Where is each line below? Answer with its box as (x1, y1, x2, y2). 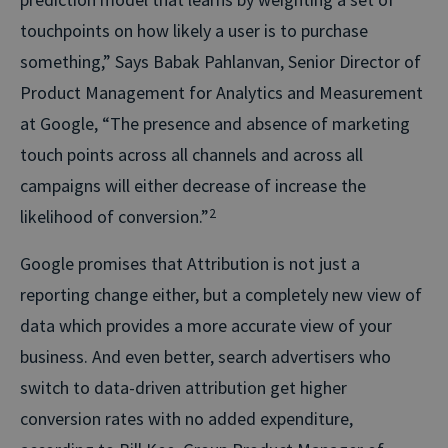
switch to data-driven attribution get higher (20, 375, 347, 399)
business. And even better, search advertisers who (20, 344, 391, 368)
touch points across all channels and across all (20, 142, 363, 166)
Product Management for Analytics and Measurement (20, 80, 423, 104)
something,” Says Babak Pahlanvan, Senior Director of (20, 49, 421, 73)
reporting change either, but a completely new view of (20, 282, 422, 306)
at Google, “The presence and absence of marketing (20, 111, 410, 135)
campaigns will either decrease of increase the (20, 173, 366, 197)
